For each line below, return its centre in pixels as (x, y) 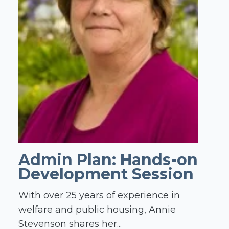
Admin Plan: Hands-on (108, 160)
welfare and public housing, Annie (97, 210)
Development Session (106, 174)
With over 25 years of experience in (99, 196)
